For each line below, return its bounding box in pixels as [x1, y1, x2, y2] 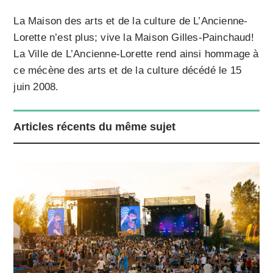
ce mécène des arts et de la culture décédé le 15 [13, 64, 242, 76]
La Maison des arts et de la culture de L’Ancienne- [13, 15, 248, 27]
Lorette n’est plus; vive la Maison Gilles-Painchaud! [13, 31, 254, 43]
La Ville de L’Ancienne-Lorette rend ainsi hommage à [13, 48, 259, 60]
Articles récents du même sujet [13, 120, 176, 133]
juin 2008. [13, 80, 59, 93]
